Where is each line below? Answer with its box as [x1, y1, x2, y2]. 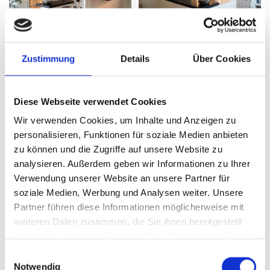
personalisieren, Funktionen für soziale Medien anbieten [14, 129, 248, 140]
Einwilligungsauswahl [4, 249, 89, 260]
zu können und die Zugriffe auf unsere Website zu [14, 143, 222, 154]
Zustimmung [21, 53, 75, 64]
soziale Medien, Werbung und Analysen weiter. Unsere [14, 187, 243, 198]
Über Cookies [192, 53, 251, 64]
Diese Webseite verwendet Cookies [14, 96, 166, 107]
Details [120, 53, 150, 64]
